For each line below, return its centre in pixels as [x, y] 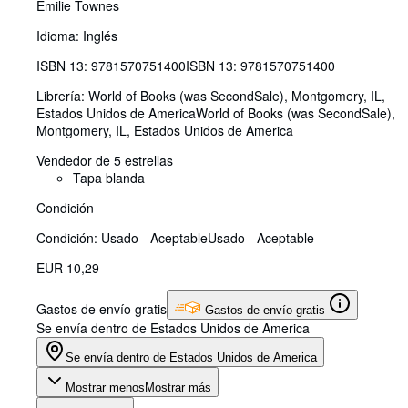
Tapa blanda [109, 178]
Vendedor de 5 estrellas [105, 161]
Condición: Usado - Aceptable [122, 238]
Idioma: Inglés [77, 36]
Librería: [62, 96]
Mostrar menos [105, 388]
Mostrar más [178, 388]
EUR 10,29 [68, 268]
